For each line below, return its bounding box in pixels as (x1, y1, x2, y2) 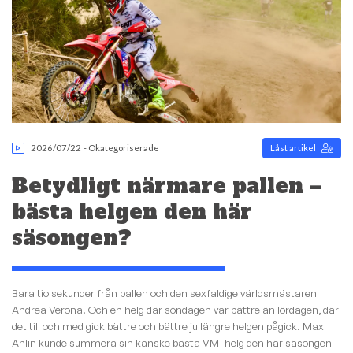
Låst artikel (269, 143, 316, 154)
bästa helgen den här (12, 197, 252, 226)
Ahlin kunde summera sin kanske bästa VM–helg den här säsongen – (12, 336, 340, 350)
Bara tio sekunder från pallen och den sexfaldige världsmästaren (12, 287, 317, 300)
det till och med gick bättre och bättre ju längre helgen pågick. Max (12, 320, 324, 333)
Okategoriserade (88, 143, 160, 154)
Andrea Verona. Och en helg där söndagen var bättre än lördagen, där (12, 303, 339, 317)
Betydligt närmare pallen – (12, 171, 321, 200)
